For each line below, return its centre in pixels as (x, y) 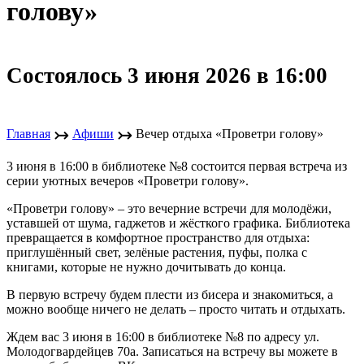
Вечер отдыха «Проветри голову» (230, 133)
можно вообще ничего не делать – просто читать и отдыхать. (176, 310)
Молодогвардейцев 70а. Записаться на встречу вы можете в (172, 352)
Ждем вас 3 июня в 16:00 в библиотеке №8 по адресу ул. (163, 337)
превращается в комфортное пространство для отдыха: (158, 238)
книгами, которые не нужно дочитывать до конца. (146, 267)
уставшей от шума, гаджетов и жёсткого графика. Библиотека (178, 223)
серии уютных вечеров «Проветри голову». (128, 181)
